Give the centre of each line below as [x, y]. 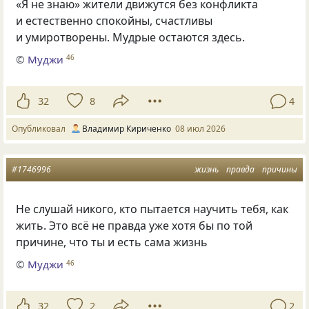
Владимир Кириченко [127, 128]
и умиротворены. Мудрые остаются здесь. [131, 37]
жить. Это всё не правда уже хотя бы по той [134, 225]
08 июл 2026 [200, 128]
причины [280, 169]
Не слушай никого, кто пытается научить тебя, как [152, 209]
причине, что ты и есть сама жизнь [112, 242]
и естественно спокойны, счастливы [114, 20]
